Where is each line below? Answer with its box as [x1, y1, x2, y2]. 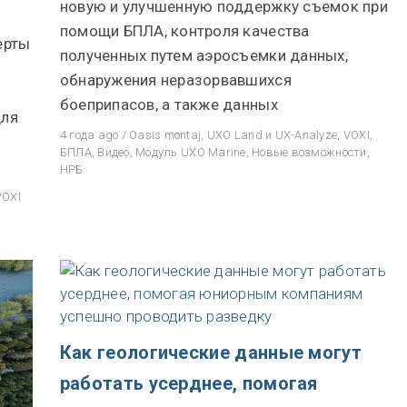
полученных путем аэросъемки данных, [59, 46, 348, 65]
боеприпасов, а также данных [59, 95, 278, 114]
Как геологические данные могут [59, 342, 362, 363]
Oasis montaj [129, 128, 202, 142]
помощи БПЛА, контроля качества [59, 22, 310, 40]
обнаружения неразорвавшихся [59, 71, 292, 89]
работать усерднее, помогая [59, 372, 318, 394]
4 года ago [59, 128, 119, 142]
